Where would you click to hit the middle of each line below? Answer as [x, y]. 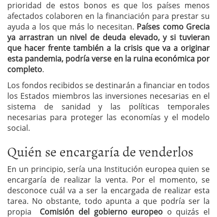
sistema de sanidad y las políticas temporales [108, 106]
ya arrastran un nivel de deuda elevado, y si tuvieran [108, 37]
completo [25, 69]
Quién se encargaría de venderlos [100, 151]
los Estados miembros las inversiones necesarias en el [108, 96]
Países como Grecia [173, 26]
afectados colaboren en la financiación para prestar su [108, 16]
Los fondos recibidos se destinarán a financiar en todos [108, 85]
